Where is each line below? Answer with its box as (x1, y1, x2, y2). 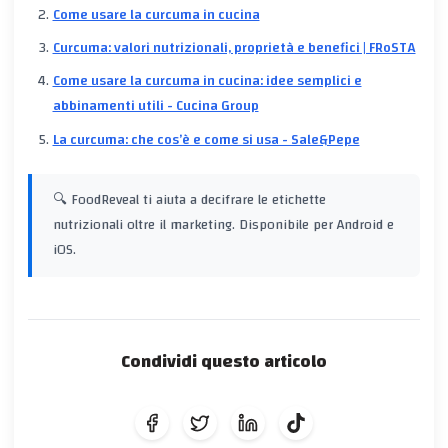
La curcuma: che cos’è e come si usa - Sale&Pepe (52, 126, 360, 153)
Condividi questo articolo (121, 345, 327, 378)
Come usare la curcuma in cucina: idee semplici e (52, 68, 362, 95)
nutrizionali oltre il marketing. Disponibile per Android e (53, 211, 394, 238)
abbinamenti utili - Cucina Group (52, 93, 259, 120)
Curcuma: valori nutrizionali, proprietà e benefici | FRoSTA (52, 35, 416, 62)
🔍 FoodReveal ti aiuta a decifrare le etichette (53, 186, 326, 213)
